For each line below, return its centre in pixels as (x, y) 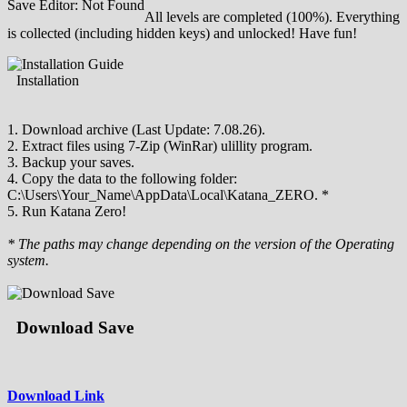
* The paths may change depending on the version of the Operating (201, 243)
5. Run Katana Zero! (67, 211)
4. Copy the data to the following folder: (122, 178)
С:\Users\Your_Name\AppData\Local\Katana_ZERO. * (168, 194)
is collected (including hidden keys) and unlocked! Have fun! (182, 33)
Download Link (56, 396)
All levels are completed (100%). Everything (272, 16)
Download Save (75, 328)
